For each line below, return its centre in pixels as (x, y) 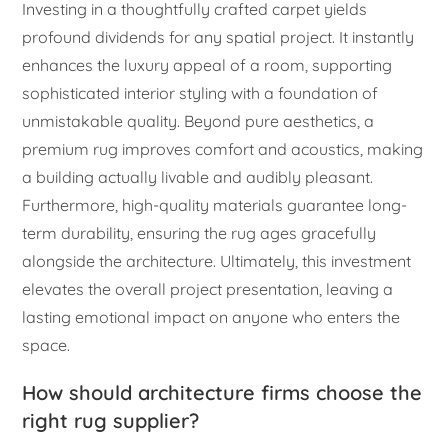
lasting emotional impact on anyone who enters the (211, 317)
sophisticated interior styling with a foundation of (200, 93)
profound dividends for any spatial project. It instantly (218, 37)
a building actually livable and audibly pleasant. (198, 177)
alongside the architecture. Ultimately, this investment (217, 261)
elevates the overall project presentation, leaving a (208, 289)
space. (46, 345)
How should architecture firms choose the (222, 393)
